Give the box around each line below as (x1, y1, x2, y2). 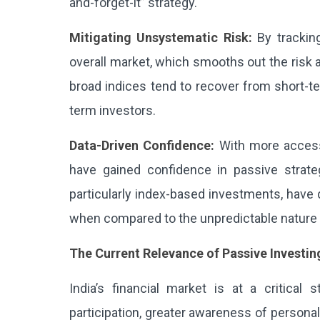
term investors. (69, 103, 156, 118)
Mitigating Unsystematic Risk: (69, 30, 252, 45)
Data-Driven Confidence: (69, 138, 219, 153)
